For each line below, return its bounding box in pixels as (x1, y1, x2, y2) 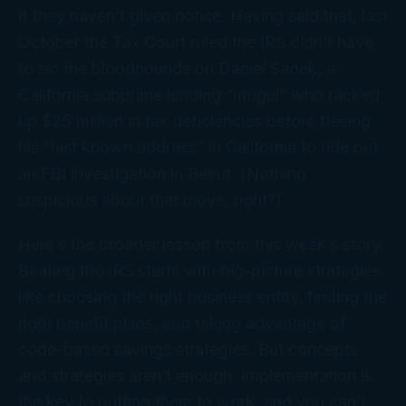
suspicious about (18, 189, 150, 209)
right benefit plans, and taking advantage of (18, 313, 346, 333)
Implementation (241, 365, 356, 385)
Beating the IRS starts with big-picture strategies (18, 260, 381, 280)
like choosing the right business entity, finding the (18, 286, 387, 306)
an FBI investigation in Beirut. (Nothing (18, 163, 306, 183)
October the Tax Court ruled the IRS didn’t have (18, 32, 373, 52)
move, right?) (179, 189, 282, 209)
